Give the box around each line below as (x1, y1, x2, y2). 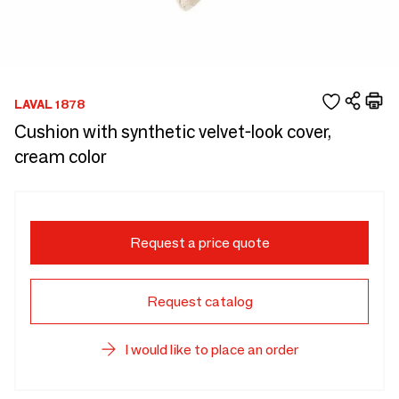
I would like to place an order (124, 341, 298, 358)
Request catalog (146, 293, 253, 310)
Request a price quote (129, 234, 270, 251)
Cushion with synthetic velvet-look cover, (14, 121, 331, 142)
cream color (14, 146, 106, 167)
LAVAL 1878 (14, 95, 85, 112)
